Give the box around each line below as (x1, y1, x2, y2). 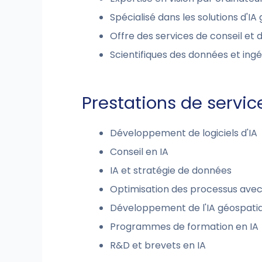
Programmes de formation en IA (110, 220, 258, 233)
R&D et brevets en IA (110, 239, 206, 252)
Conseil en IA (110, 145, 168, 158)
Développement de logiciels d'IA (110, 126, 257, 140)
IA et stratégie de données (110, 164, 232, 177)
